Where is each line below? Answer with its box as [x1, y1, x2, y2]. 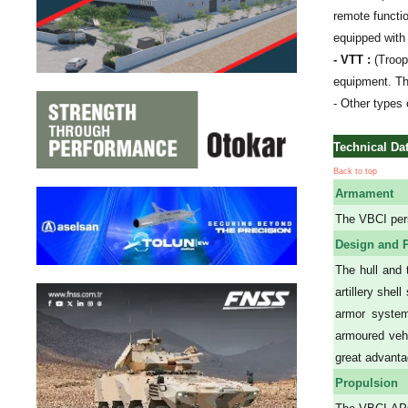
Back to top [333, 166, 377, 176]
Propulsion [335, 375, 398, 390]
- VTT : [333, 52, 374, 66]
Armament [335, 186, 393, 200]
